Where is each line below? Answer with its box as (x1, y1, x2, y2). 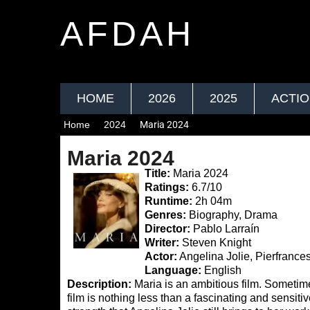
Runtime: (145, 195, 193, 207)
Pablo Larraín (190, 223, 260, 235)
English (201, 264, 242, 276)
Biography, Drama (186, 209, 278, 221)
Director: (145, 223, 191, 235)
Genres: (145, 209, 187, 221)
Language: (145, 264, 202, 276)
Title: (145, 167, 171, 179)
